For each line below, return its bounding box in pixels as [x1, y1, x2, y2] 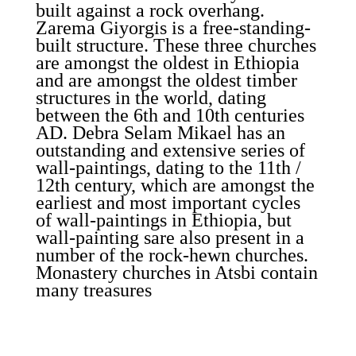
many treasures [35, 280, 152, 300]
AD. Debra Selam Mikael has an [35, 122, 285, 143]
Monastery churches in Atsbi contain [35, 262, 318, 283]
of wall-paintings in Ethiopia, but [35, 210, 292, 230]
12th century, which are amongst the [35, 175, 315, 195]
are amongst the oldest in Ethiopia [35, 52, 300, 73]
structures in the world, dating [35, 87, 266, 108]
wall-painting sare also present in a [35, 227, 304, 248]
